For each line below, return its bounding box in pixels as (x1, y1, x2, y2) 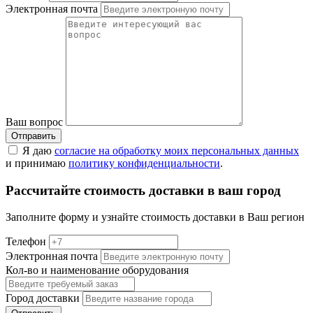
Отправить (11, 130, 56, 141)
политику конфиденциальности (68, 156, 220, 169)
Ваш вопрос (6, 115, 63, 128)
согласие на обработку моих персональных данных (54, 144, 299, 156)
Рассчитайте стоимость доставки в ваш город (6, 182, 281, 198)
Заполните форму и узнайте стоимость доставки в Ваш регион (6, 211, 305, 224)
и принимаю (6, 156, 68, 169)
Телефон (6, 235, 46, 248)
